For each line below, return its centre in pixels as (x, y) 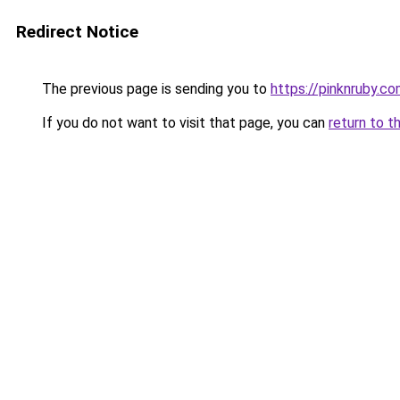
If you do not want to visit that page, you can (183, 123)
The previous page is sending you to (154, 89)
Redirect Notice (77, 32)
